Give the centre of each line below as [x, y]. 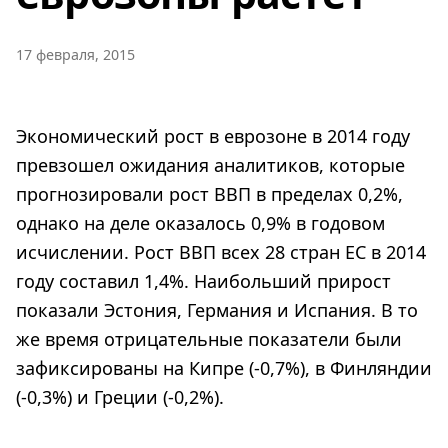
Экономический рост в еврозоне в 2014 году [213, 135]
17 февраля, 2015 [75, 54]
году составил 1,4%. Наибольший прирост [203, 280]
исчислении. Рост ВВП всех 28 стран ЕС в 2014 [221, 251]
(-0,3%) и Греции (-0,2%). [120, 396]
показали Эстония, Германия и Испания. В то [217, 309]
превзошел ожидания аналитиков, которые [210, 164]
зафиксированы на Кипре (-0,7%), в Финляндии [224, 367]
